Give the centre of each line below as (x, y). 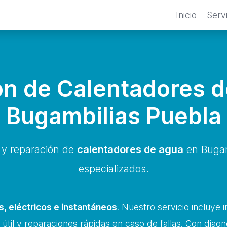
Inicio (186, 15)
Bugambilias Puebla (113, 116)
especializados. (113, 169)
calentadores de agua (130, 149)
